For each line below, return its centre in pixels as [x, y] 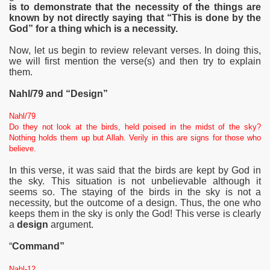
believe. [23, 149]
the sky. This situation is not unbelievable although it [135, 181]
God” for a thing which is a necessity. [93, 29]
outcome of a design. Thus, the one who [174, 202]
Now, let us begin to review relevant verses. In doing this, [135, 51]
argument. [71, 224]
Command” [38, 246]
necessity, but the [48, 202]
